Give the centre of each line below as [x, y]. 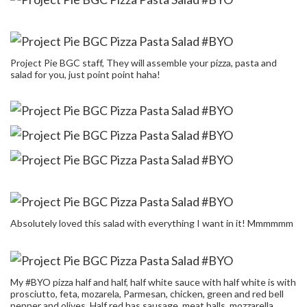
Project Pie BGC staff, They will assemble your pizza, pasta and [144, 62]
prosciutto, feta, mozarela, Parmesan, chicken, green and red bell [147, 293]
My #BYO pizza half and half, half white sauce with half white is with [153, 282]
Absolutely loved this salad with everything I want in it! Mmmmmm [152, 223]
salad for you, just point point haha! [85, 74]
